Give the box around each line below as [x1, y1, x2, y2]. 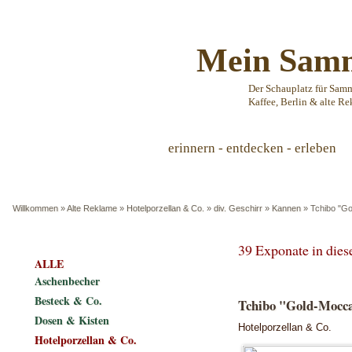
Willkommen [13, 203, 58, 213]
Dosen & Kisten [35, 312, 109, 328]
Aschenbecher [35, 273, 100, 289]
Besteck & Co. [35, 292, 102, 309]
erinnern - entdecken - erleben [168, 141, 336, 156]
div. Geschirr [214, 203, 262, 213]
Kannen [272, 203, 301, 213]
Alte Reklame [67, 203, 117, 213]
